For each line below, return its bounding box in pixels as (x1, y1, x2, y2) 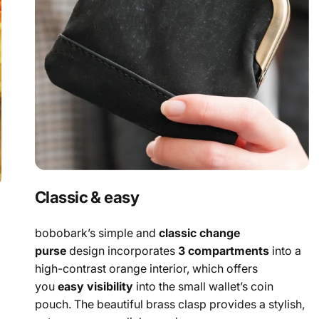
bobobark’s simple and (34, 226, 159, 241)
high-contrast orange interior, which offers (34, 261, 258, 276)
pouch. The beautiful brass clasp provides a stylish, (34, 297, 305, 312)
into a (268, 244, 301, 258)
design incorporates (66, 244, 178, 258)
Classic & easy (34, 187, 140, 207)
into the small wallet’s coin (132, 279, 273, 294)
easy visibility (57, 279, 133, 294)
